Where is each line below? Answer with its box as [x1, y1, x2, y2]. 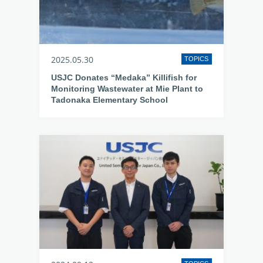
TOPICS [184, 55, 209, 62]
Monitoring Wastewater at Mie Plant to [51, 84, 204, 93]
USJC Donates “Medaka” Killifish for [51, 73, 197, 82]
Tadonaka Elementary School [51, 95, 168, 104]
